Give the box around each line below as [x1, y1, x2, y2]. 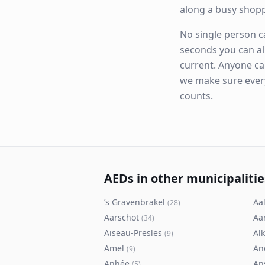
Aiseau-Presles [104, 227, 162, 238]
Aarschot [104, 212, 139, 223]
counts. [180, 89, 213, 102]
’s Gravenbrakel [104, 196, 165, 208]
